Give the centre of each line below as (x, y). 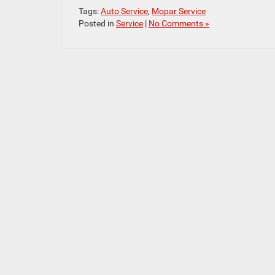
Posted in (97, 24)
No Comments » (179, 24)
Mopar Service (179, 11)
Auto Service (124, 11)
